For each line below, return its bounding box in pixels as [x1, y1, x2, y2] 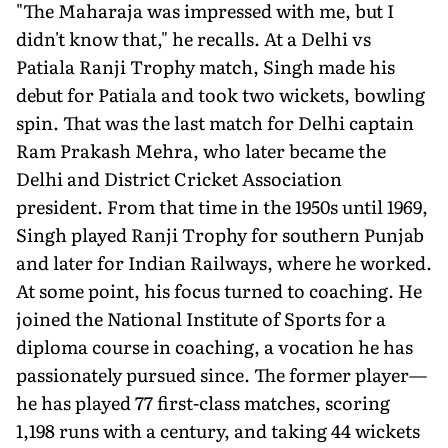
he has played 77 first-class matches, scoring [16, 388, 390, 416]
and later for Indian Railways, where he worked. [16, 248, 432, 276]
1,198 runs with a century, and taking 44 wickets [16, 416, 420, 444]
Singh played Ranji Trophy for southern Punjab [16, 220, 424, 248]
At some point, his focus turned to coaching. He [16, 276, 422, 304]
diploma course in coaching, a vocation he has [16, 332, 413, 360]
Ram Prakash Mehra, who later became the [16, 136, 386, 164]
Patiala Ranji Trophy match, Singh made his [16, 52, 395, 80]
